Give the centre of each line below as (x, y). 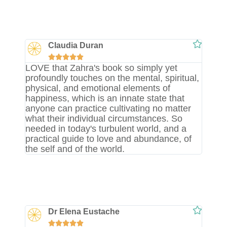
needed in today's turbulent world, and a (106, 128)
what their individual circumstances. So (104, 118)
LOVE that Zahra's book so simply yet (102, 68)
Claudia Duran (76, 45)
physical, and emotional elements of (98, 88)
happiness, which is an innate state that (105, 98)
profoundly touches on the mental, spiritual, (112, 78)
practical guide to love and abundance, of (109, 139)
